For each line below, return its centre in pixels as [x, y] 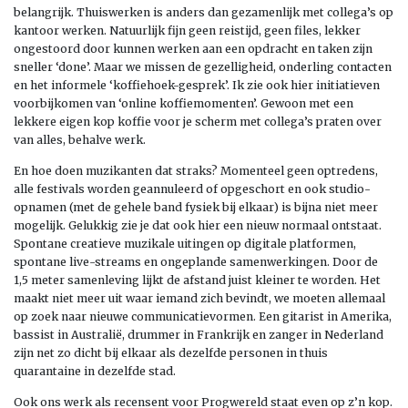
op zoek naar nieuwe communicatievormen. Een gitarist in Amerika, [203, 316]
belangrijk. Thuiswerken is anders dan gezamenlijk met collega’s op [204, 12]
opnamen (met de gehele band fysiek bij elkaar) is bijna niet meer [196, 207]
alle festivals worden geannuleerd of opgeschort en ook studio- [192, 189]
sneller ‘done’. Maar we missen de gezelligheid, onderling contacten [203, 67]
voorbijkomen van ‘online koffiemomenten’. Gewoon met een [184, 103]
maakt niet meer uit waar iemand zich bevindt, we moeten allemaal [199, 298]
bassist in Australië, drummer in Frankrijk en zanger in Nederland [199, 335]
